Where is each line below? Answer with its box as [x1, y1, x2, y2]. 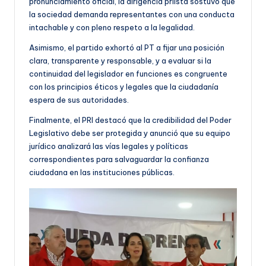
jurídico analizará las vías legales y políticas [29, 141, 188, 151]
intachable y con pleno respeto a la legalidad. [29, 22, 195, 32]
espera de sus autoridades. [29, 94, 129, 104]
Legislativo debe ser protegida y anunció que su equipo [29, 128, 230, 138]
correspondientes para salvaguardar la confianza [29, 154, 209, 164]
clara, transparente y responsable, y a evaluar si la [29, 55, 211, 65]
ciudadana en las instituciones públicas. [29, 167, 175, 177]
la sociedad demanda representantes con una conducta [29, 9, 235, 19]
